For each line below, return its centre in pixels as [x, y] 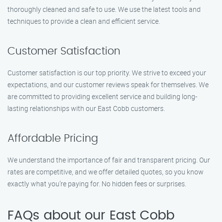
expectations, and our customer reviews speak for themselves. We [108, 84]
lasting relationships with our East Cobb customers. [86, 108]
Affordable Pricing [53, 139]
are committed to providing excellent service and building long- [102, 96]
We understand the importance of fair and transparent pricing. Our [109, 160]
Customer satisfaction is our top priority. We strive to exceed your [107, 73]
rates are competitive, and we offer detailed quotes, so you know [106, 172]
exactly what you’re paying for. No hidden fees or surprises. [97, 184]
